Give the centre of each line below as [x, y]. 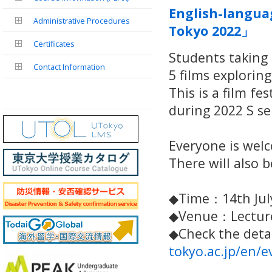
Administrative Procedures [82, 21]
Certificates [54, 44]
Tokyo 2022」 [211, 31]
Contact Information [69, 67]
